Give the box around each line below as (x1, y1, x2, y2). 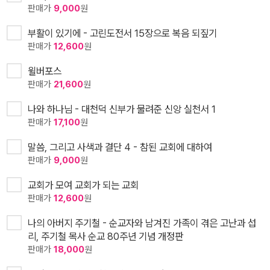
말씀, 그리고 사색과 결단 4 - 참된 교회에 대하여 (28, 141, 212, 154)
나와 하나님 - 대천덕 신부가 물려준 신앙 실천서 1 (28, 103, 216, 116)
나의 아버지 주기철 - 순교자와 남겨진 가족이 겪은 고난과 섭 (28, 217, 256, 230)
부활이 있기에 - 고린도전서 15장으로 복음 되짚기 (28, 27, 217, 40)
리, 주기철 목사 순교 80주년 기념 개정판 (28, 230, 183, 243)
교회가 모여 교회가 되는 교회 (28, 179, 139, 192)
